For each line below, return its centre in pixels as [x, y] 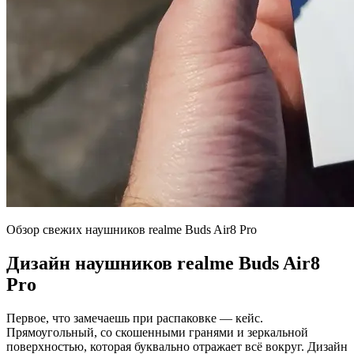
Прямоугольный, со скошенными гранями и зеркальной [157, 332]
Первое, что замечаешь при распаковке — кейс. [135, 318]
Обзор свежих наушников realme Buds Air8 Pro [132, 230]
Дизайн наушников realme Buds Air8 [163, 263]
